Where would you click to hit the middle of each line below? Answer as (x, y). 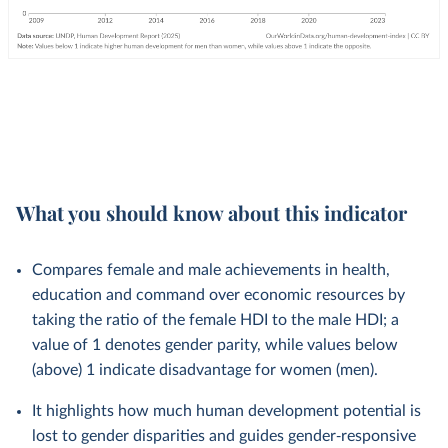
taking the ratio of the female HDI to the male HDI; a (215, 320)
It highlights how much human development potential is (226, 411)
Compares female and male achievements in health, (211, 270)
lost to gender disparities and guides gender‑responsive (224, 436)
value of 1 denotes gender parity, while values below (215, 345)
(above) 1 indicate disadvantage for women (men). (205, 370)
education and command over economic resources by (218, 295)
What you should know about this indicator (211, 212)
